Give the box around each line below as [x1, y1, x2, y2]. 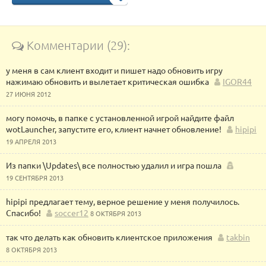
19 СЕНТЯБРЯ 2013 [6, 173, 64, 182]
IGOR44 [223, 76, 252, 87]
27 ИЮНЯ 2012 [6, 89, 51, 99]
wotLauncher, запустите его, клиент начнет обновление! [6, 123, 221, 134]
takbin [226, 232, 250, 242]
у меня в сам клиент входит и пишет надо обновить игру [6, 65, 223, 75]
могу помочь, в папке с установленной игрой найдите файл [6, 112, 234, 123]
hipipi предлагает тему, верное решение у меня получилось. [6, 196, 239, 207]
